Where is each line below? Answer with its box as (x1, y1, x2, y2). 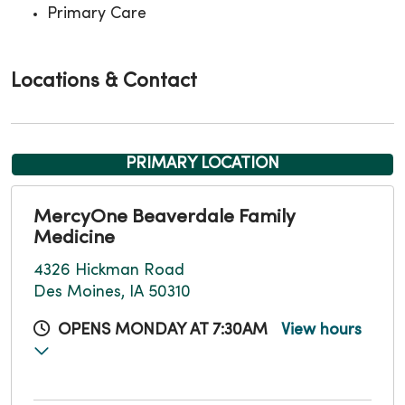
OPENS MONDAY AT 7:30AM (58, 322, 268, 338)
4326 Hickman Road (33, 262, 184, 278)
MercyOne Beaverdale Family (33, 208, 296, 227)
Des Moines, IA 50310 (33, 284, 191, 300)
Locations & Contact (11, 71, 197, 91)
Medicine (33, 229, 115, 248)
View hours (281, 322, 362, 338)
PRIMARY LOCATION (126, 155, 279, 172)
